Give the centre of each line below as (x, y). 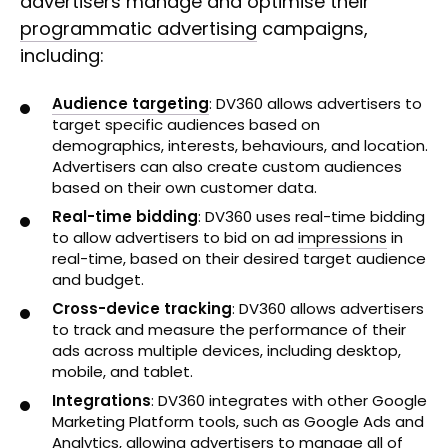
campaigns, (312, 28)
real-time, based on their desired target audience (239, 258)
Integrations (101, 400)
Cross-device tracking (142, 308)
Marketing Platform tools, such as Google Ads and (238, 421)
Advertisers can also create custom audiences (227, 166)
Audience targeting (130, 103)
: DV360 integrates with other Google (289, 400)
